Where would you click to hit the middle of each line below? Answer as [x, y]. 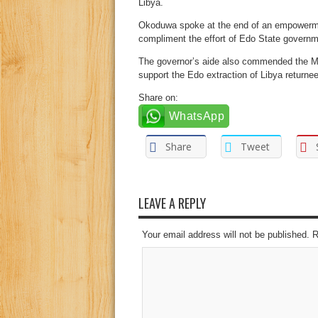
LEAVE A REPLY [172, 203]
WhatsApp [197, 116]
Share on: [158, 98]
